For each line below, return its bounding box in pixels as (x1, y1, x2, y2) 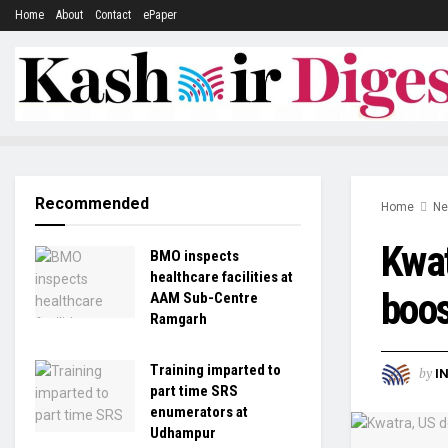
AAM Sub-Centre (150, 289, 258, 307)
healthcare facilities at (150, 268, 293, 286)
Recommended (35, 194, 149, 213)
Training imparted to (150, 361, 281, 379)
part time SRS (150, 382, 238, 400)
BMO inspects (150, 247, 239, 265)
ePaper (143, 8, 177, 22)
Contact (95, 8, 131, 22)
